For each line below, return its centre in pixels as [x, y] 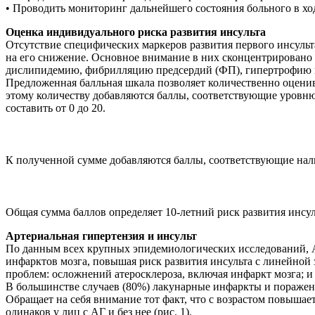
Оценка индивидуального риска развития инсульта [136, 32]
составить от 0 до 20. [56, 108]
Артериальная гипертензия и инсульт [101, 236]
